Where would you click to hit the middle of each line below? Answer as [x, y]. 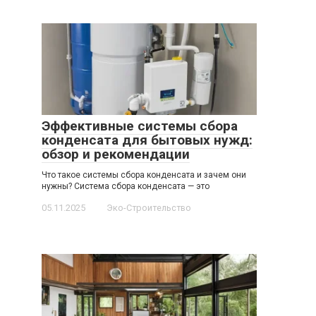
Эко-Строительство [149, 207]
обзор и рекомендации [116, 154]
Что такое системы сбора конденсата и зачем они [144, 175]
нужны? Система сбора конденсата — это [126, 186]
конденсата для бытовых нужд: [147, 140]
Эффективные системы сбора [140, 126]
